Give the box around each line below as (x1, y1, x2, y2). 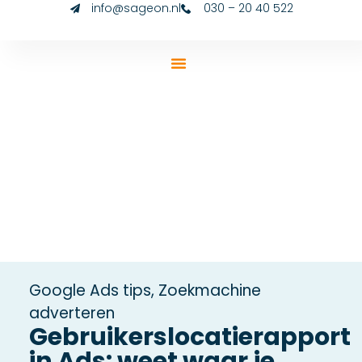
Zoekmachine (158, 280, 261, 302)
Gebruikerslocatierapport (28, 320, 351, 355)
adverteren (28, 302, 115, 325)
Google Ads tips (28, 280, 151, 302)
